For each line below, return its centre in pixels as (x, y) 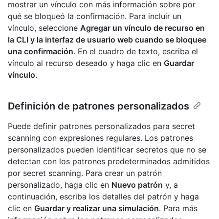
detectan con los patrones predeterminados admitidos (109, 162)
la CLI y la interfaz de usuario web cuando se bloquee (107, 40)
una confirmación (41, 52)
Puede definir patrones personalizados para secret (101, 126)
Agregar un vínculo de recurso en (142, 28)
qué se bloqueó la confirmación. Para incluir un (95, 16)
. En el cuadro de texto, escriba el (136, 52)
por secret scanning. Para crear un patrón (85, 173)
